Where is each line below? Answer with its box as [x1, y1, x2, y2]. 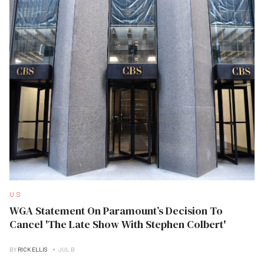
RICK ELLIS [18, 246, 48, 253]
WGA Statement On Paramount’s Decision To [9, 203, 223, 219]
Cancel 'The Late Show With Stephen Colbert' [9, 217, 226, 232]
